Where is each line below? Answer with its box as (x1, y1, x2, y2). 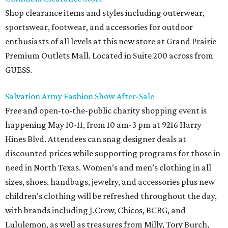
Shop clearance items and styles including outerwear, (5, 8, 205, 18)
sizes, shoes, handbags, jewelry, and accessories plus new (5, 177, 215, 187)
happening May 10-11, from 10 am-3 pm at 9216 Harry (5, 120, 202, 130)
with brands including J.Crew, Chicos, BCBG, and (5, 205, 186, 215)
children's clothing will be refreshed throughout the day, (5, 191, 217, 201)
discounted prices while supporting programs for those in (5, 148, 220, 158)
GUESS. (5, 65, 32, 75)
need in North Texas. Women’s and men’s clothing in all (5, 162, 211, 173)
